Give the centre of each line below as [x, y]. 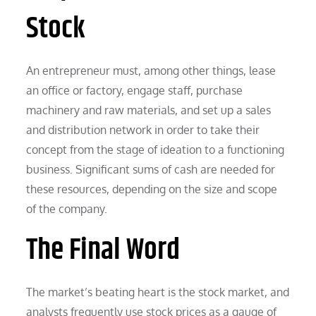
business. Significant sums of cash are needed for [151, 169]
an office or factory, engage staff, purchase [135, 90]
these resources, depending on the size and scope [152, 189]
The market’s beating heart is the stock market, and [158, 292]
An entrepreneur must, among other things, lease [151, 70]
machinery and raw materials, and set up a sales [149, 110]
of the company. [67, 208]
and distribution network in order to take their [143, 129]
